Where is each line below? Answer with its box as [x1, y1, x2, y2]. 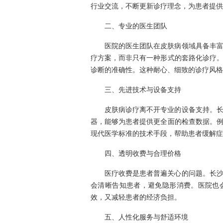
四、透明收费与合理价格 [105, 149, 181, 157]
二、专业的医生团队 [105, 21, 167, 30]
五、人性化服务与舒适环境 [105, 213, 188, 221]
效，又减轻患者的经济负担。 [91, 193, 181, 201]
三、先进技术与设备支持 [105, 85, 181, 94]
